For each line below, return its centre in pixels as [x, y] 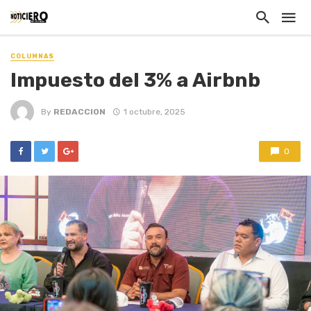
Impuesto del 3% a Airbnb [135, 80]
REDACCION [79, 111]
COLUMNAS [32, 56]
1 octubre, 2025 [154, 111]
